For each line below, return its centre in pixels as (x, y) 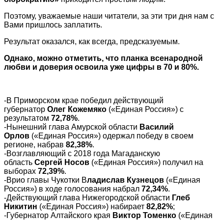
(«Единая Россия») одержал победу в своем (111, 136)
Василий (157, 127)
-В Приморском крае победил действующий (84, 100)
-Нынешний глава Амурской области (72, 127)
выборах (20, 171)
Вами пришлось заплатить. (53, 25)
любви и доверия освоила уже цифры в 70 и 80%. (101, 67)
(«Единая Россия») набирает (92, 206)
